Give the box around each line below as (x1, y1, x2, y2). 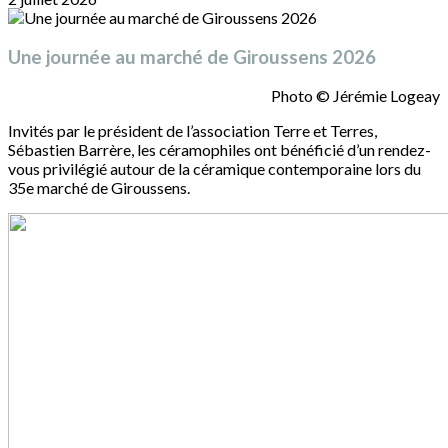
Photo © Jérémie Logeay (271, 86, 440, 106)
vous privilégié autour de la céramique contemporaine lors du (8, 159, 421, 179)
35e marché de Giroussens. (8, 178, 190, 198)
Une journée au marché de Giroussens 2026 (8, 45, 376, 68)
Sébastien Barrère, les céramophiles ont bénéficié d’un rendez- (8, 140, 431, 160)
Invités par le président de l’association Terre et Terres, (8, 121, 377, 141)
